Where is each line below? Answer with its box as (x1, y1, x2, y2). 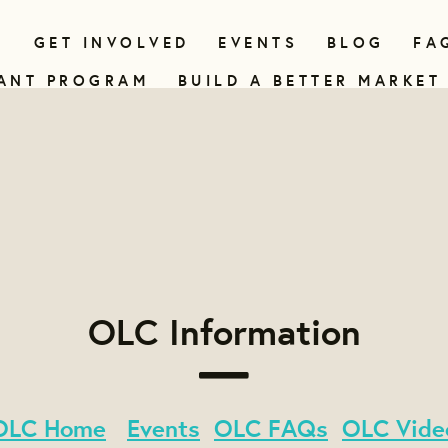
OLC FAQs (214, 412, 328, 445)
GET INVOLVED (33, 32, 190, 53)
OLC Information (87, 307, 361, 355)
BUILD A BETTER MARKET (177, 70, 441, 91)
